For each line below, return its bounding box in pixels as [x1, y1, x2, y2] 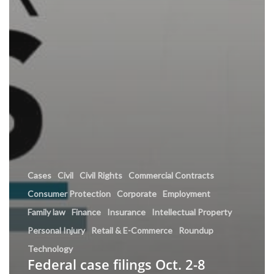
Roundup [179, 224, 213, 235]
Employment [163, 188, 210, 199]
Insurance [107, 206, 146, 217]
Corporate [117, 188, 157, 199]
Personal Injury [28, 224, 85, 235]
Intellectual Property [152, 206, 232, 217]
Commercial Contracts [128, 169, 214, 180]
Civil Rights [80, 169, 122, 180]
